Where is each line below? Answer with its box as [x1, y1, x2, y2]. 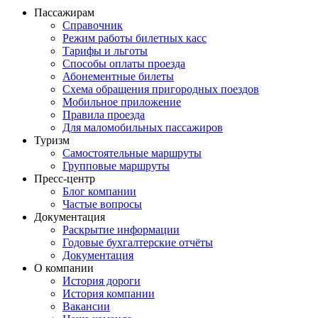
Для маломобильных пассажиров [62, 121, 223, 133]
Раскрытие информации [62, 223, 180, 236]
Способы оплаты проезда [62, 57, 185, 70]
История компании [62, 287, 155, 300]
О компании [34, 261, 94, 274]
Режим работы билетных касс [62, 31, 207, 44]
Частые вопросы [62, 197, 142, 210]
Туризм [34, 133, 70, 146]
